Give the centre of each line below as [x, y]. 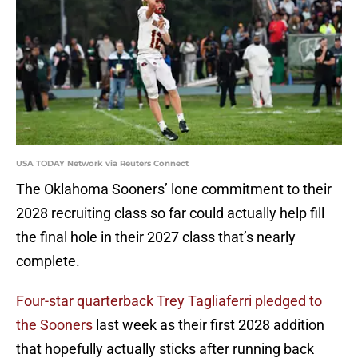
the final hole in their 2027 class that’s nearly [156, 237]
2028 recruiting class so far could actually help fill [170, 213]
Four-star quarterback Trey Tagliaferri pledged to [169, 301]
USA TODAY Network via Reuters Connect [102, 164]
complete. [48, 261]
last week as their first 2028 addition [209, 325]
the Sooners [54, 325]
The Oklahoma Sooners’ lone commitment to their [174, 189]
